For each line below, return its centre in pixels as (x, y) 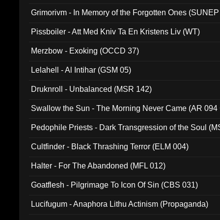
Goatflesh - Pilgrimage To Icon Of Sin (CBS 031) (115, 185)
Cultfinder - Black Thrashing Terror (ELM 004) (110, 147)
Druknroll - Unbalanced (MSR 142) (92, 89)
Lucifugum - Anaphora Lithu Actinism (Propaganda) (120, 204)
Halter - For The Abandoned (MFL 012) (98, 166)
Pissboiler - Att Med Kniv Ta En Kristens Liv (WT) (116, 32)
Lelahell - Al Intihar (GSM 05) (81, 70)
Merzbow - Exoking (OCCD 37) (85, 51)
